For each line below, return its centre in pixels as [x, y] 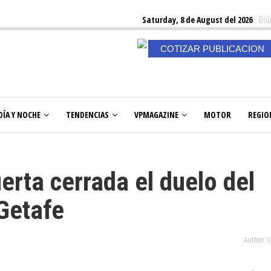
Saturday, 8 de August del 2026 [197, 20]
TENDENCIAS [87, 115]
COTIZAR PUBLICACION [212, 49]
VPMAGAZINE [156, 115]
